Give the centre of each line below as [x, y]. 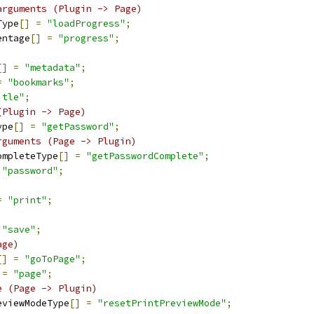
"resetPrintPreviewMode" [162, 303]
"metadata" [53, 68]
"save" [19, 230]
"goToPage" [53, 259]
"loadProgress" [86, 23]
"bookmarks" [39, 82]
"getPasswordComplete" [145, 156]
